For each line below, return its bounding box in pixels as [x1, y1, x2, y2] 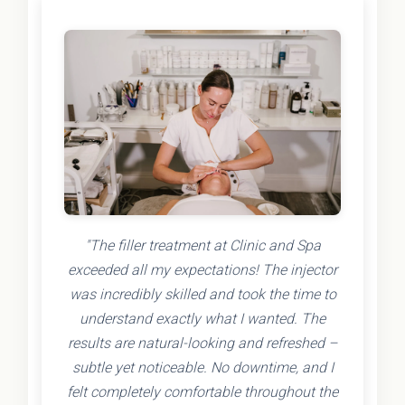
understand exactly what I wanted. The [80, 309, 325, 327]
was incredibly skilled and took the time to [69, 285, 336, 303]
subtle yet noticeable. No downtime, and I [71, 358, 334, 376]
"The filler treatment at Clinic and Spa [84, 236, 321, 254]
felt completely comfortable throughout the [67, 382, 338, 400]
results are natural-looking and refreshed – [68, 334, 337, 352]
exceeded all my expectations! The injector [68, 260, 337, 278]
